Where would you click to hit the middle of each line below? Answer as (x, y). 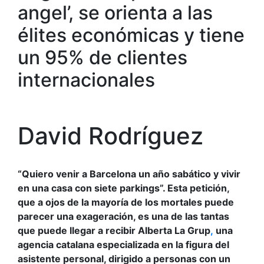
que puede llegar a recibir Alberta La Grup (114, 231)
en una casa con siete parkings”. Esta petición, (123, 188)
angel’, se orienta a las (115, 13)
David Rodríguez (114, 136)
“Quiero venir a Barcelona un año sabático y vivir (129, 174)
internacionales (86, 80)
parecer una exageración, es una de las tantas (123, 217)
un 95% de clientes (103, 58)
